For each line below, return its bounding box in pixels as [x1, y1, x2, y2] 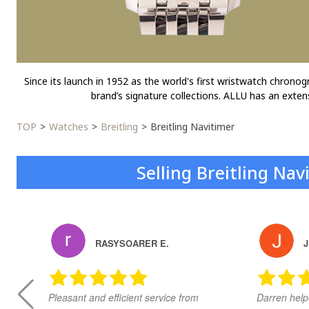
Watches [49, 120, 88, 134]
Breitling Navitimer [150, 120, 235, 134]
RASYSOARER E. [95, 236, 169, 250]
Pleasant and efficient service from [48, 290, 199, 305]
